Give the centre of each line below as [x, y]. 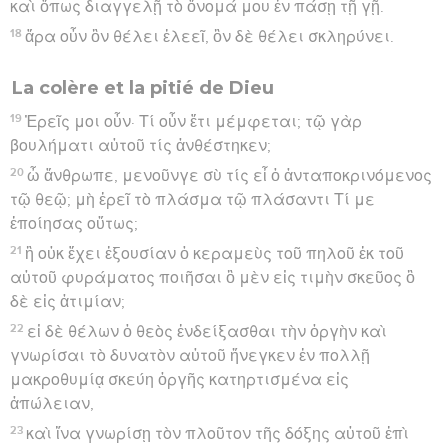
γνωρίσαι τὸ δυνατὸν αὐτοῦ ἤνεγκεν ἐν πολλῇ [190, 355]
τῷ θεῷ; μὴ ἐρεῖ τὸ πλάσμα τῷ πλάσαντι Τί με [192, 199]
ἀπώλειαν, [52, 403]
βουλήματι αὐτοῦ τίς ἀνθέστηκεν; [140, 145]
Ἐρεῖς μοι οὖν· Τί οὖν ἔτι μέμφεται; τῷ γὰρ [194, 121]
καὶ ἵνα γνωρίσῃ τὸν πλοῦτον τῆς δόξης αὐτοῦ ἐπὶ [218, 433]
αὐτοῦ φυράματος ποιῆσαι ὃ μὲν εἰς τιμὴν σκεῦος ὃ [212, 277]
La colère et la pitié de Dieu [143, 87]
